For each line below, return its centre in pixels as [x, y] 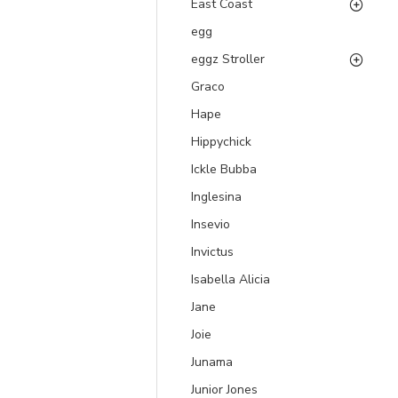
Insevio [211, 224]
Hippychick [221, 142]
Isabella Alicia [231, 279]
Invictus [212, 252]
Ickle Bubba [224, 169]
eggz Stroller [228, 59]
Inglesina [216, 197]
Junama [212, 362]
